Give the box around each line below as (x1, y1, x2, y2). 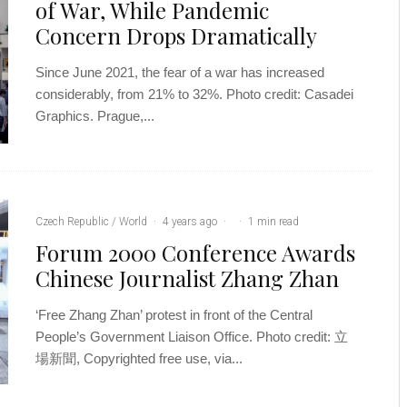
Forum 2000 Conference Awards (35, 237, 355, 267)
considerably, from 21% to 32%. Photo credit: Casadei (35, 85, 353, 102)
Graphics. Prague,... (35, 107, 154, 124)
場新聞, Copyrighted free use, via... (35, 350, 243, 366)
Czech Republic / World (35, 214, 147, 228)
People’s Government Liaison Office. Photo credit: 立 (35, 328, 348, 344)
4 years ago (163, 214, 217, 228)
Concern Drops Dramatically (35, 20, 317, 50)
